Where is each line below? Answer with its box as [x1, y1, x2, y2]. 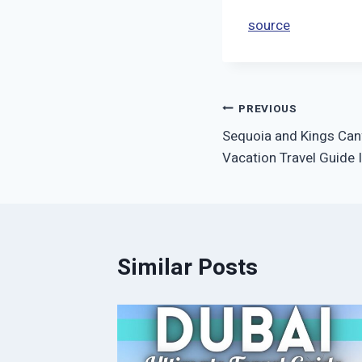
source [248, 15, 290, 36]
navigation [221, 129, 330, 163]
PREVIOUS [238, 100, 297, 117]
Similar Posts [117, 251, 258, 285]
